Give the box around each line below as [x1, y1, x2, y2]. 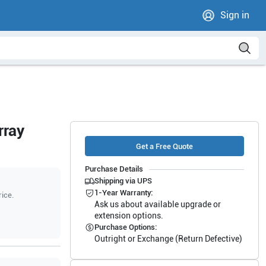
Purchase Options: [94, 223, 157, 232]
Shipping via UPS [94, 176, 152, 185]
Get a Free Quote [135, 141, 193, 151]
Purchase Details [84, 164, 143, 173]
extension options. [94, 211, 163, 220]
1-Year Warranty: [94, 188, 153, 197]
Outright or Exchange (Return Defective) [94, 234, 242, 243]
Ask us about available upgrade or [94, 199, 221, 209]
